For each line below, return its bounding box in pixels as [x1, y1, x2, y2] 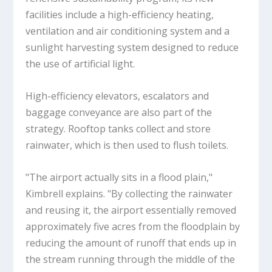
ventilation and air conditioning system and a [25, 24, 230, 38]
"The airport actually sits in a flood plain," [25, 170, 213, 184]
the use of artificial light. [25, 57, 135, 71]
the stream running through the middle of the [25, 252, 236, 266]
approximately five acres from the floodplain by [25, 219, 240, 233]
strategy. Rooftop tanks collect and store [25, 122, 211, 136]
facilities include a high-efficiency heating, [25, 8, 214, 22]
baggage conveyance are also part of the [25, 106, 212, 120]
